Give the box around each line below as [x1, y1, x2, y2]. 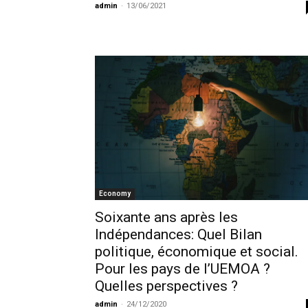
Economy [99, 189, 131, 197]
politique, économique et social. [95, 243, 298, 260]
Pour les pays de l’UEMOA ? [95, 260, 270, 277]
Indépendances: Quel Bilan [95, 225, 262, 243]
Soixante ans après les [95, 208, 238, 225]
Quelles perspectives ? [95, 277, 238, 294]
